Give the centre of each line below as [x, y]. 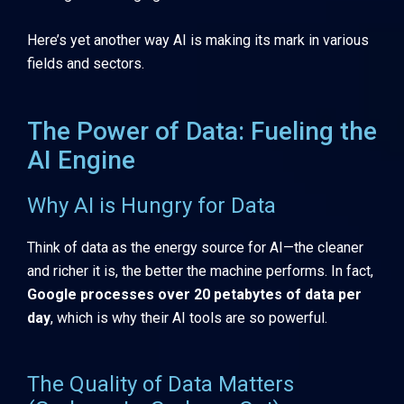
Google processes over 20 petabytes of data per [194, 295]
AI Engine [81, 161]
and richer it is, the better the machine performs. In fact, [200, 271]
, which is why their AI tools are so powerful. [189, 318]
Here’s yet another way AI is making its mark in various [198, 41]
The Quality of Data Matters [161, 384]
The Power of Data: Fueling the [202, 132]
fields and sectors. [86, 64]
